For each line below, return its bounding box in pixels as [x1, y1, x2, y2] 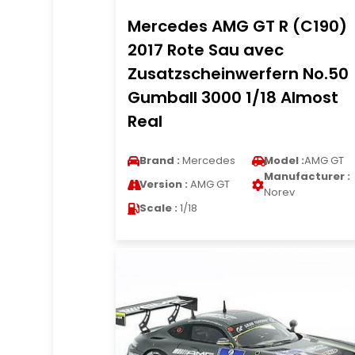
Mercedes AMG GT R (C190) [127, 15, 347, 37]
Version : [139, 177, 188, 192]
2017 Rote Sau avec [127, 39, 284, 61]
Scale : [139, 200, 177, 216]
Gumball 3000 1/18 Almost [127, 86, 338, 109]
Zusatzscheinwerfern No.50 [127, 63, 349, 85]
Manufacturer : [263, 169, 350, 184]
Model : [263, 153, 304, 168]
